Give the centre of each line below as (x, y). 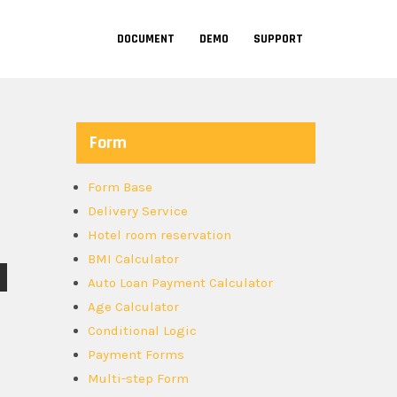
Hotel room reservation (160, 235)
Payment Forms (136, 354)
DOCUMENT (146, 39)
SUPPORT (278, 39)
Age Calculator (133, 307)
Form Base (120, 187)
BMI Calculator (133, 259)
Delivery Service (138, 211)
